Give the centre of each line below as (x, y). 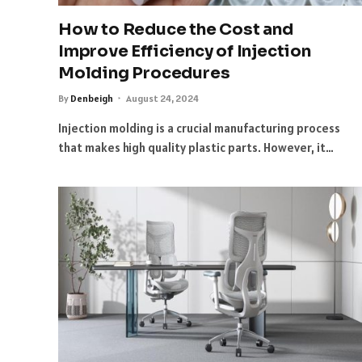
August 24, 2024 (162, 99)
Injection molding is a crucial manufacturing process (199, 128)
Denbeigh (92, 99)
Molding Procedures (144, 74)
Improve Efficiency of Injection (185, 52)
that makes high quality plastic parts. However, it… (196, 148)
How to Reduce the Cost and (176, 30)
